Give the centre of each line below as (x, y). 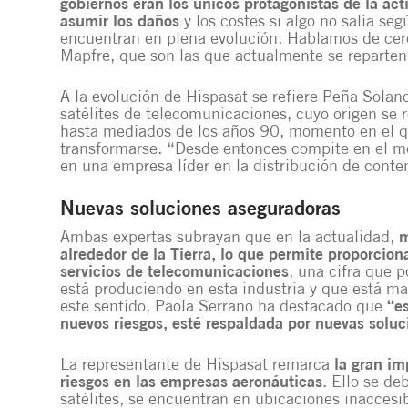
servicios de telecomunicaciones (174, 273)
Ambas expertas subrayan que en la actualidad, (229, 238)
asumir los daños (120, 22)
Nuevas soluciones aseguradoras (200, 210)
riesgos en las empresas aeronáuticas (191, 383)
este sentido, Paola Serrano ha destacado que (224, 307)
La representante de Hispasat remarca (197, 366)
